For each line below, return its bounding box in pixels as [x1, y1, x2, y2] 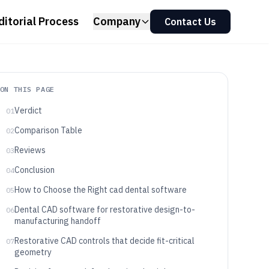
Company [93, 14, 141, 28]
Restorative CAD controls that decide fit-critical [14, 235, 195, 246]
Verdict [14, 105, 42, 116]
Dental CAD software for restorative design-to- [14, 204, 195, 215]
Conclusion [14, 165, 55, 175]
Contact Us [165, 16, 216, 28]
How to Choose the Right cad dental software [14, 184, 187, 195]
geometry [14, 247, 52, 258]
